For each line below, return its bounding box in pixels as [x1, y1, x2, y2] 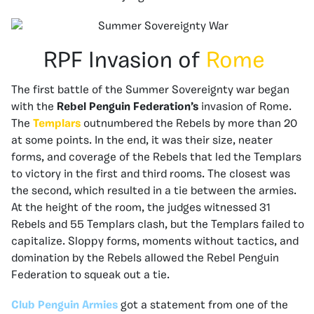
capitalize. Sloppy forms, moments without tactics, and [11, 236, 299, 247]
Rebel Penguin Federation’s [57, 102, 198, 113]
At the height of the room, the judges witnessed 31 [11, 203, 271, 214]
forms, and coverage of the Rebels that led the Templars [11, 152, 301, 163]
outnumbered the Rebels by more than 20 [81, 118, 297, 130]
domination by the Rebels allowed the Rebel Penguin [11, 253, 279, 264]
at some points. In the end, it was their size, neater [11, 135, 273, 146]
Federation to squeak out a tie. [11, 270, 170, 281]
